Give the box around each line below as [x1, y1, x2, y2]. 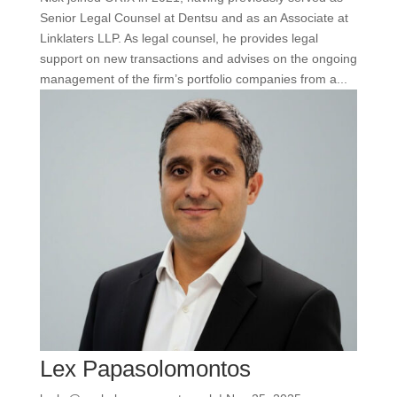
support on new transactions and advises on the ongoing [39, 51, 357, 66]
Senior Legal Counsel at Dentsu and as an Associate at [39, 10, 348, 25]
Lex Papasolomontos [39, 354, 251, 382]
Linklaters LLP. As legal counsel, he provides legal [39, 30, 318, 45]
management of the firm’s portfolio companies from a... [39, 71, 347, 86]
